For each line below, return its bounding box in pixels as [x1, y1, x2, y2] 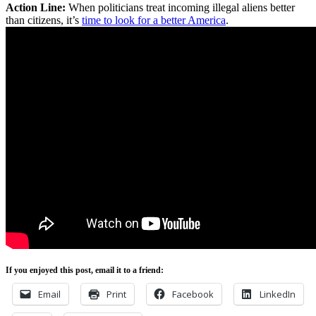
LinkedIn [260, 287, 296, 300]
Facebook [172, 287, 214, 300]
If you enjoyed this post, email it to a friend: [6, 265, 164, 275]
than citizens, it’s [6, 13, 82, 26]
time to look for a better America [82, 13, 226, 26]
